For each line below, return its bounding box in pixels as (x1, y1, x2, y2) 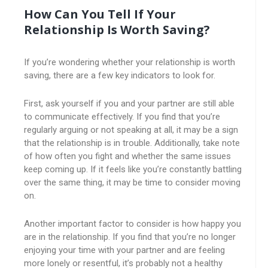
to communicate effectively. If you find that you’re (24, 111, 220, 122)
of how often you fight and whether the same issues (24, 151, 231, 162)
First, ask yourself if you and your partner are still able (24, 98, 234, 109)
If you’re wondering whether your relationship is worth (24, 57, 235, 68)
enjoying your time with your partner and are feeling (24, 245, 225, 255)
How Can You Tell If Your (24, 6, 176, 22)
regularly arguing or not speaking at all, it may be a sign (24, 124, 238, 135)
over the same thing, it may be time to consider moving (24, 177, 240, 188)
